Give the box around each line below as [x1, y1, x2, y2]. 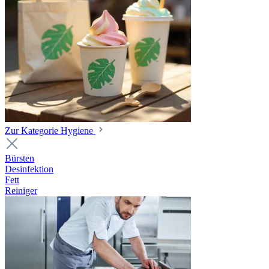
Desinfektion [5, 164, 53, 174]
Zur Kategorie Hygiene [5, 125, 95, 136]
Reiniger [5, 186, 37, 196]
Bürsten [5, 153, 34, 163]
